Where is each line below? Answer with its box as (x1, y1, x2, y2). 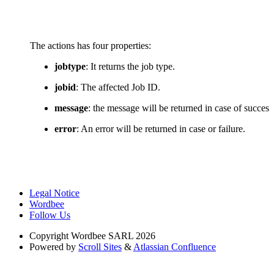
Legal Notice (29, 188, 80, 199)
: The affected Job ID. (76, 82, 160, 93)
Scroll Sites (78, 242, 122, 253)
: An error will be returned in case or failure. (76, 124, 245, 135)
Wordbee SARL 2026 (71, 231, 155, 242)
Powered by (29, 242, 76, 253)
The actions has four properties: (30, 40, 151, 51)
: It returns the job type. (86, 61, 175, 72)
